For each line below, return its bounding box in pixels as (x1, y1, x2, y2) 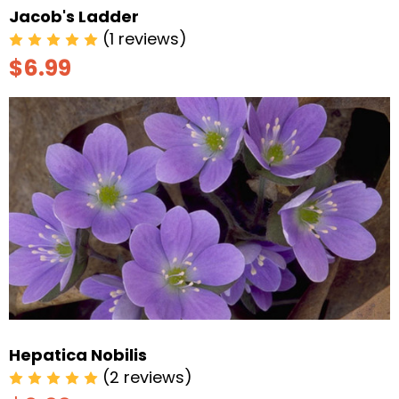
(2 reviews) (102, 365, 192, 388)
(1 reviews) (102, 27, 187, 50)
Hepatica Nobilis (9, 343, 147, 366)
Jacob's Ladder (9, 4, 139, 28)
